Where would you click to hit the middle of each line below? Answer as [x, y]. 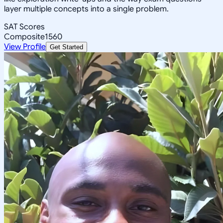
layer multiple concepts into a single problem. [86, 9]
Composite [24, 37]
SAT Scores [24, 27]
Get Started [66, 47]
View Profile [25, 47]
